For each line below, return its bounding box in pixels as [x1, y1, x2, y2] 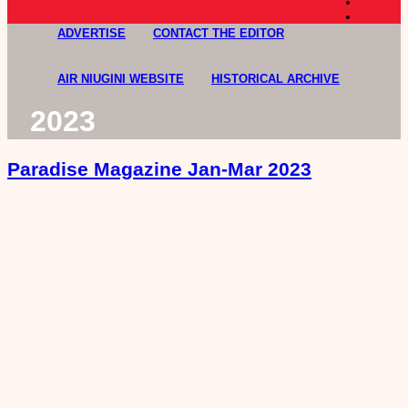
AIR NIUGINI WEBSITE [57, 72, 184, 86]
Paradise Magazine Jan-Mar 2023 [7, 158, 311, 180]
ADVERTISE [57, 26, 126, 40]
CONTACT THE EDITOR [153, 26, 284, 40]
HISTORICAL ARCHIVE [211, 72, 340, 86]
